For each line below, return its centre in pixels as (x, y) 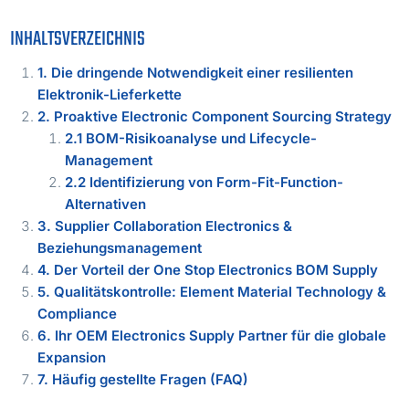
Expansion (72, 357)
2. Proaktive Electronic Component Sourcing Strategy (215, 116)
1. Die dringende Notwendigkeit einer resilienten (196, 72)
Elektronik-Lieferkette (110, 94)
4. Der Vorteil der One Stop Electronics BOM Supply (208, 269)
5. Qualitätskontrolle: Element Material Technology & (212, 291)
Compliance (78, 313)
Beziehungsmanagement (120, 247)
